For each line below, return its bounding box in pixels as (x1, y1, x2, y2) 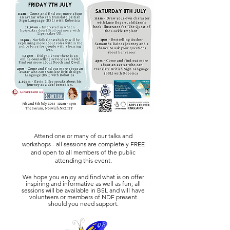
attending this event (54, 157, 110, 164)
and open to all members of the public (31, 148, 136, 156)
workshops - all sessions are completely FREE (22, 140, 145, 148)
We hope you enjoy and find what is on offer (22, 173, 144, 181)
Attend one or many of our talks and (34, 132, 132, 140)
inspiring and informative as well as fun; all (26, 180, 141, 187)
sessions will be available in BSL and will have (22, 186, 145, 194)
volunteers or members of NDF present (29, 193, 137, 201)
